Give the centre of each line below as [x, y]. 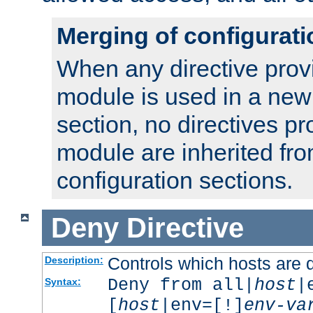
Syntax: [63, 282]
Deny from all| [181, 286]
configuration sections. [175, 180]
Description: [74, 260]
